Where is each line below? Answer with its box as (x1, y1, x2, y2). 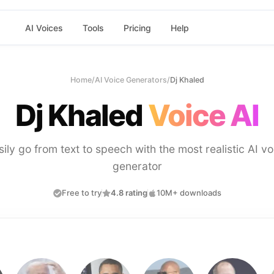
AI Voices (24, 22, 63, 33)
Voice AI (147, 97, 259, 133)
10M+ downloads (156, 188, 221, 198)
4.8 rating (110, 188, 147, 198)
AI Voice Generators (94, 75, 167, 84)
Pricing (123, 22, 151, 33)
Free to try (61, 188, 102, 198)
